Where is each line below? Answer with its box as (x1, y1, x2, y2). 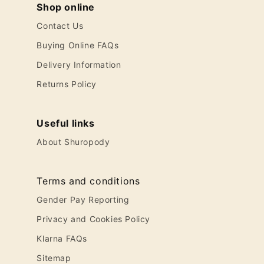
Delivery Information (37, 60, 121, 70)
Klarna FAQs (37, 233, 88, 243)
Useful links (37, 117, 95, 129)
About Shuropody (37, 137, 110, 147)
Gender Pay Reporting (37, 194, 130, 204)
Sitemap (37, 253, 71, 263)
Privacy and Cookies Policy (37, 214, 151, 224)
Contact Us (37, 21, 84, 31)
